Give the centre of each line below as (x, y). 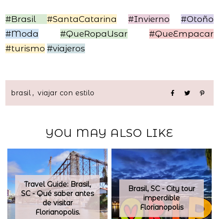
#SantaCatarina (82, 19)
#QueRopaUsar (94, 34)
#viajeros (66, 49)
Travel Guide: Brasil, (58, 185)
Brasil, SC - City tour (161, 189)
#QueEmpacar (181, 34)
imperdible (161, 198)
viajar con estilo (66, 93)
